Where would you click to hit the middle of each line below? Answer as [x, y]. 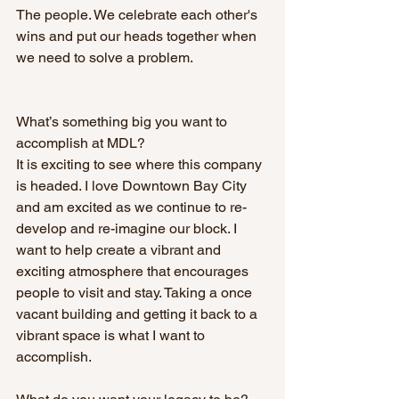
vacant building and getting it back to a [138, 314]
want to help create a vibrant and [120, 250]
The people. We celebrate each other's [138, 15]
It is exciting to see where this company [141, 165]
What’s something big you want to [123, 122]
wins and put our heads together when [138, 37]
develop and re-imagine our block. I [128, 229]
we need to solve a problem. [106, 58]
